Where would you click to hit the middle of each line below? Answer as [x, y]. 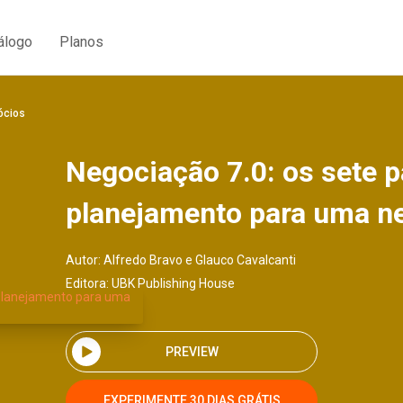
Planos [81, 41]
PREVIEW [192, 351]
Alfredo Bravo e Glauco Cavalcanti [200, 260]
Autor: [85, 260]
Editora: [89, 283]
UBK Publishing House [173, 283]
